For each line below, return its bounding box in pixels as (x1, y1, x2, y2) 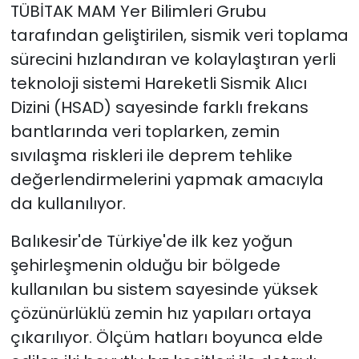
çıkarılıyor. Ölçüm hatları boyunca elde (10, 326, 323, 349)
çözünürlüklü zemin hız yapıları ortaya (10, 302, 312, 325)
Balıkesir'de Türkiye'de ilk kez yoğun (10, 230, 292, 253)
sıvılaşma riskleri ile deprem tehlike (10, 144, 292, 167)
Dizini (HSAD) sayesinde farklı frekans (10, 96, 309, 119)
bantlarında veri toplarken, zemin (10, 120, 280, 143)
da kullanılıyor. (10, 192, 126, 216)
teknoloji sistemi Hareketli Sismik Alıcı (10, 72, 307, 95)
